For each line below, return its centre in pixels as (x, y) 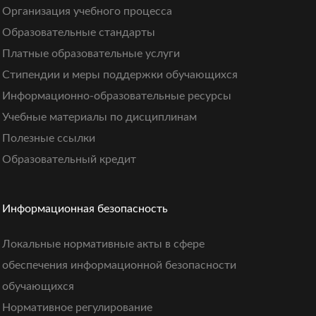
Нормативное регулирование (77, 308)
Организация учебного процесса (87, 12)
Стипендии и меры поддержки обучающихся (120, 75)
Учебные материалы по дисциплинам (99, 117)
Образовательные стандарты (78, 33)
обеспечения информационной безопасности (119, 266)
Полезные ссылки (48, 139)
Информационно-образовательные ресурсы (116, 96)
